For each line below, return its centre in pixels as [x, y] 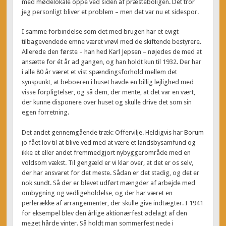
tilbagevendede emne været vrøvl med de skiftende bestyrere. [112, 42]
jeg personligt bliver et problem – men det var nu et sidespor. [110, 12]
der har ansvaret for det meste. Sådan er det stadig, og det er [111, 173]
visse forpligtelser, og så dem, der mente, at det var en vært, [109, 92]
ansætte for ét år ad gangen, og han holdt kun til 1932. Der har [112, 62]
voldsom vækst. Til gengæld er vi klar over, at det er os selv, [108, 162]
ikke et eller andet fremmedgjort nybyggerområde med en [106, 152]
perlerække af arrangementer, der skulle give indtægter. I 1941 [113, 203]
